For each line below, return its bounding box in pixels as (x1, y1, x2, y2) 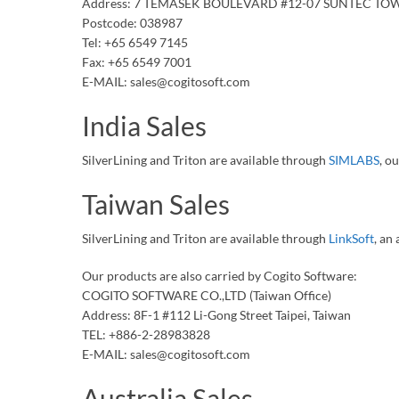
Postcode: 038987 (82, 15, 183, 30)
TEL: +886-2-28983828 (82, 327, 210, 342)
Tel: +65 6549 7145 (82, 35, 188, 50)
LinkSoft (329, 231, 374, 246)
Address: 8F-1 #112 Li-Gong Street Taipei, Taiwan (82, 307, 351, 322)
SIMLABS (329, 152, 379, 167)
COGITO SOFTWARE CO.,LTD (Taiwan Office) (82, 288, 331, 303)
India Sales (82, 110, 207, 142)
